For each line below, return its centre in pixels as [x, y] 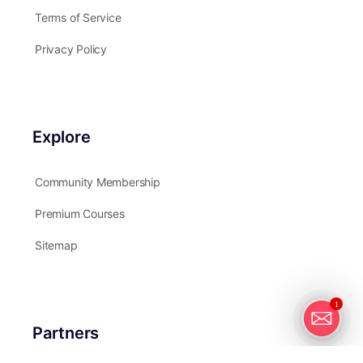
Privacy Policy [71, 49]
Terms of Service [78, 17]
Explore [62, 137]
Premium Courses [80, 213]
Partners [66, 333]
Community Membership [98, 181]
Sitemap [56, 245]
